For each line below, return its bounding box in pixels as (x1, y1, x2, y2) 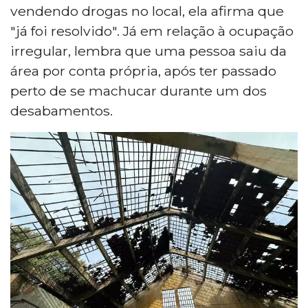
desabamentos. (10, 102, 113, 119)
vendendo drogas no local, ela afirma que (10, 2, 284, 19)
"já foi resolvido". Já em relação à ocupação (10, 22, 294, 39)
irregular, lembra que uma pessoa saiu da (10, 42, 287, 59)
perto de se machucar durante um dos (10, 82, 267, 99)
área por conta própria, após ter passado (10, 62, 276, 79)
